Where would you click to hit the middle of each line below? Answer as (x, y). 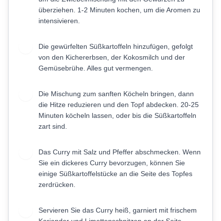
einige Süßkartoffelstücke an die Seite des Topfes (115, 174)
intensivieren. (59, 21)
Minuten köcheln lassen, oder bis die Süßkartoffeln (117, 115)
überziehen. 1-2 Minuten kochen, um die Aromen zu (119, 10)
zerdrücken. (57, 184)
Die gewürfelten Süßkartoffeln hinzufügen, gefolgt (116, 46)
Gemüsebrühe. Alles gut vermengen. (96, 68)
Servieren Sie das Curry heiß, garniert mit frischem (118, 210)
